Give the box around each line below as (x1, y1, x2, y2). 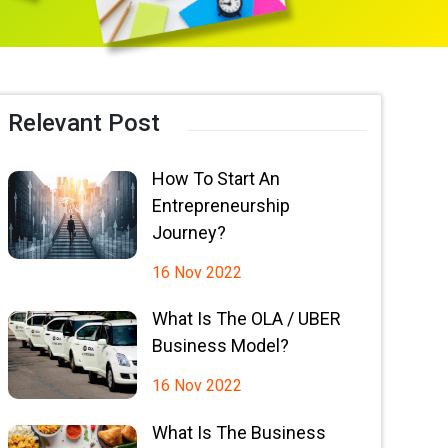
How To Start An (151, 168, 280, 189)
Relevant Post (7, 109, 160, 137)
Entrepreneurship (151, 195, 290, 216)
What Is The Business (151, 422, 326, 443)
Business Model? (151, 335, 289, 356)
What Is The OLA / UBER (151, 308, 341, 329)
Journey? (151, 222, 226, 243)
